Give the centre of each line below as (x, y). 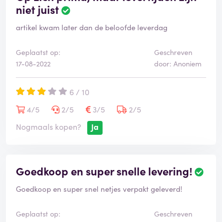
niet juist (37, 9)
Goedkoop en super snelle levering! (104, 171)
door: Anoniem (178, 64)
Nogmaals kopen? (49, 127)
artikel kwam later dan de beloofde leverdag (92, 27)
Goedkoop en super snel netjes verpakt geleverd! (99, 189)
